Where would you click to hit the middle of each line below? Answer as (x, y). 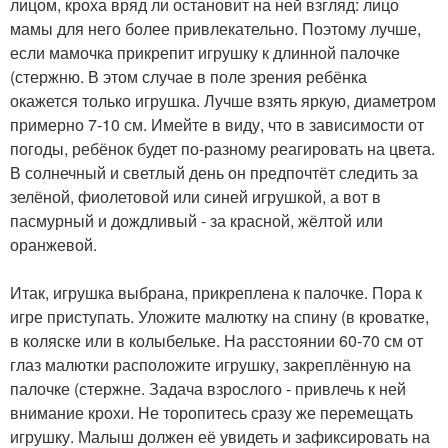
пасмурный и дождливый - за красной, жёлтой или (196, 221)
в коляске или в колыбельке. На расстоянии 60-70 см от (216, 341)
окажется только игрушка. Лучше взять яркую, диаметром (223, 101)
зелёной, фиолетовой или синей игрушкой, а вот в (195, 197)
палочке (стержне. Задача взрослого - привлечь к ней (208, 389)
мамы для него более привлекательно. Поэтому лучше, (215, 29)
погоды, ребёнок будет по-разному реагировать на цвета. (222, 149)
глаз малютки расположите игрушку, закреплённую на (210, 365)
